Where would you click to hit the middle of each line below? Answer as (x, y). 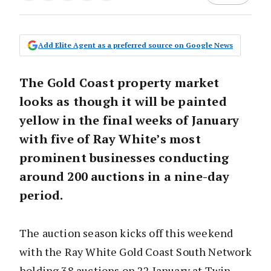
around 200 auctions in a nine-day (125, 177)
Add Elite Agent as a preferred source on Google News (135, 45)
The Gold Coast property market (119, 83)
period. (41, 195)
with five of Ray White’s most (110, 139)
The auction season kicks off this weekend (126, 233)
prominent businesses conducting (124, 158)
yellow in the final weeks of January (129, 120)
